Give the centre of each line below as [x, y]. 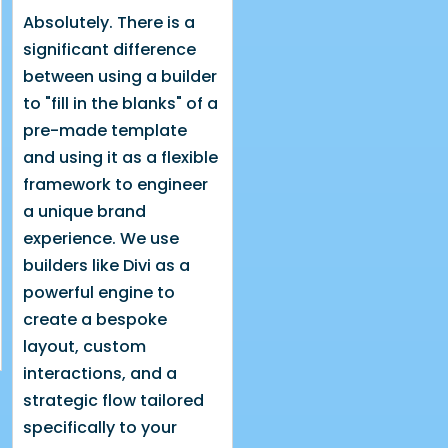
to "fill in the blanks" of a [120, 103]
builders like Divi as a [106, 265]
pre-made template [104, 130]
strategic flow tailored [113, 400]
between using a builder [119, 76]
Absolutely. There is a [108, 22]
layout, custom [84, 346]
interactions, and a [99, 373]
